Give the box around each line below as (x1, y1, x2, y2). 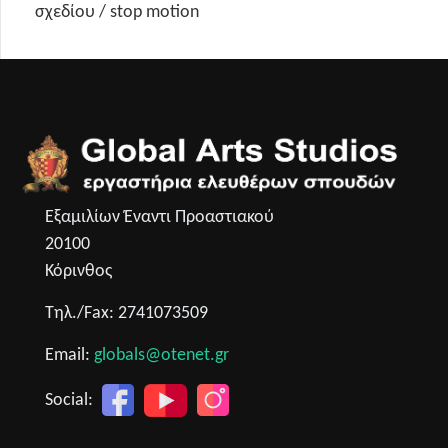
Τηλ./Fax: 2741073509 (45, 303, 208, 323)
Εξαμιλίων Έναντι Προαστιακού (45, 207, 274, 227)
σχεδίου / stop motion (35, 2, 199, 22)
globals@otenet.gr (94, 345, 229, 365)
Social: (45, 390, 97, 410)
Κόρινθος (45, 261, 112, 281)
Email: (45, 345, 94, 365)
